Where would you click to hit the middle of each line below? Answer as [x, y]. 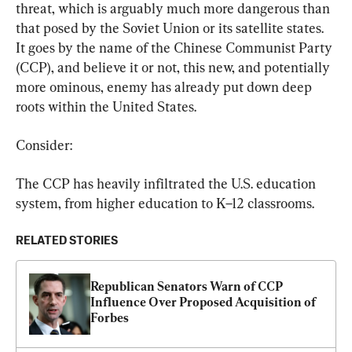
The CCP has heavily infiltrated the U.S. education [167, 183]
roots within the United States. [106, 106]
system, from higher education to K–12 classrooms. [165, 203]
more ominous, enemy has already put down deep [165, 86]
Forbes [110, 317]
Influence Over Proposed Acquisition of [203, 302]
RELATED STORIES [67, 240]
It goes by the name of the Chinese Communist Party [176, 47]
